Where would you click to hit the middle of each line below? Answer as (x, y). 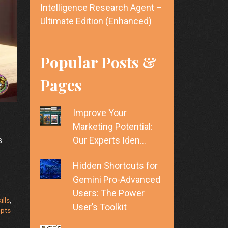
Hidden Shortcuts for (115, 166)
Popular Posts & (98, 62)
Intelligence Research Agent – (101, 8)
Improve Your (100, 113)
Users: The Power (109, 193)
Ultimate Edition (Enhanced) (96, 21)
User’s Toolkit (100, 207)
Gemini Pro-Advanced (117, 180)
